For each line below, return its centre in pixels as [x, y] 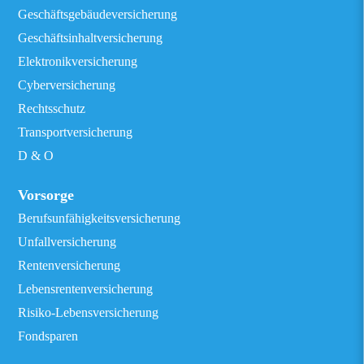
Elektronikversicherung [78, 61]
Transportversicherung [76, 132]
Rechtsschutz [52, 108]
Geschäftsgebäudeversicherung [98, 14]
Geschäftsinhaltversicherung [91, 38]
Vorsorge [46, 195]
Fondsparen [48, 336]
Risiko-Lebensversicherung [89, 312]
